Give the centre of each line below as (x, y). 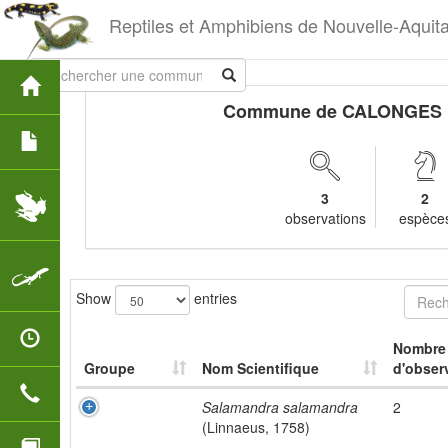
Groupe (109, 368)
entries (213, 297)
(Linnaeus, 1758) (256, 427)
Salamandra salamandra (280, 407)
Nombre (419, 348)
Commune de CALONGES (332, 111)
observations (325, 218)
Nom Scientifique (260, 368)
